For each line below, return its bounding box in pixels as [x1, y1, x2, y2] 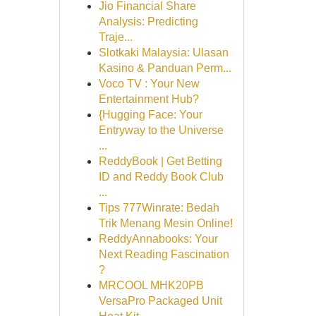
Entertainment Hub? [98, 93, 199, 105]
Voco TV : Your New [98, 78, 200, 90]
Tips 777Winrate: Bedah [98, 202, 219, 214]
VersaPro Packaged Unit [98, 295, 222, 307]
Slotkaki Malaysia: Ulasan [98, 47, 229, 59]
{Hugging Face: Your [98, 109, 202, 121]
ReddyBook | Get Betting [98, 155, 222, 167]
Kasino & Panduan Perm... [98, 62, 231, 74]
